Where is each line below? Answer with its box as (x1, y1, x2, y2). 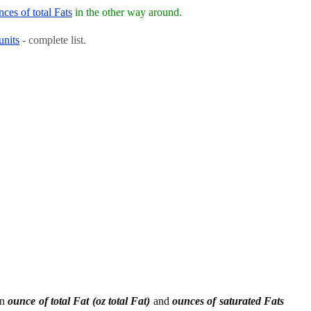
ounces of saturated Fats (172, 294, 285, 307)
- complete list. (19, 33, 86, 46)
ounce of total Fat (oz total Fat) (8, 294, 151, 307)
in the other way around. (72, 6, 182, 18)
